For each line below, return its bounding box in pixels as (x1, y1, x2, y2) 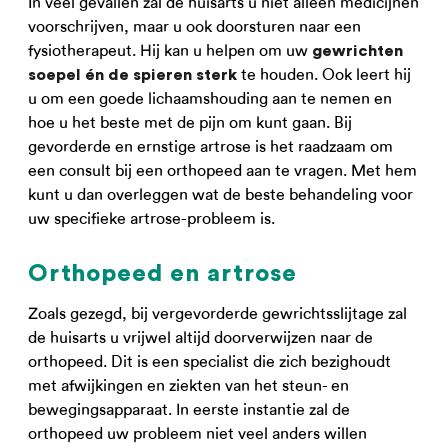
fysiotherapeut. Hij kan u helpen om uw (28, 41, 312, 60)
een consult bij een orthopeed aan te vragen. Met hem (28, 161, 417, 180)
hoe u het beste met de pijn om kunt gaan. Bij (28, 113, 352, 132)
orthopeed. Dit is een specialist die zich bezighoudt (28, 352, 391, 371)
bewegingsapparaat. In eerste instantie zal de (28, 400, 350, 419)
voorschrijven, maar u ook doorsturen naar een (28, 17, 361, 36)
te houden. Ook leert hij (237, 65, 411, 84)
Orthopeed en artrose (28, 262, 297, 286)
